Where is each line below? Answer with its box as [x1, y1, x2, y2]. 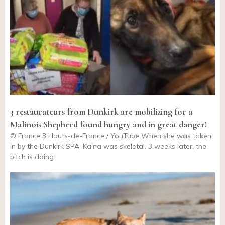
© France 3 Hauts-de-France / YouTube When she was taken [10, 131, 211, 140]
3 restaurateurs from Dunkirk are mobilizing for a [10, 105, 192, 117]
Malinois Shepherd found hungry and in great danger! [10, 118, 207, 130]
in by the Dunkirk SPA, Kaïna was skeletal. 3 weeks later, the [10, 141, 206, 151]
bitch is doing [10, 152, 54, 161]
